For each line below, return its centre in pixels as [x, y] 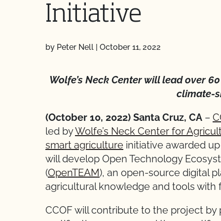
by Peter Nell [70, 47]
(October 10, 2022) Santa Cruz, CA [124, 117]
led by [60, 131]
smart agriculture [84, 145]
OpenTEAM [74, 173]
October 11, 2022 [130, 47]
